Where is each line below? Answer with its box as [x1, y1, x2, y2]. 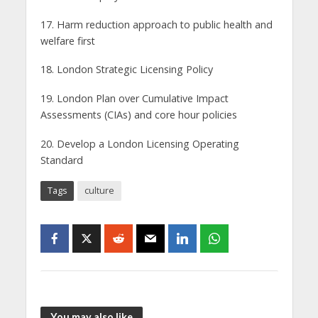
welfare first [40, 33, 95, 48]
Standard [40, 153, 83, 168]
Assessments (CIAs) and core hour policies [40, 108, 237, 122]
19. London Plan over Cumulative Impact [40, 92, 229, 106]
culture [84, 185, 114, 197]
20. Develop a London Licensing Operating [40, 137, 239, 151]
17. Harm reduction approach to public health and [40, 17, 273, 31]
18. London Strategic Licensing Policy [40, 62, 213, 77]
